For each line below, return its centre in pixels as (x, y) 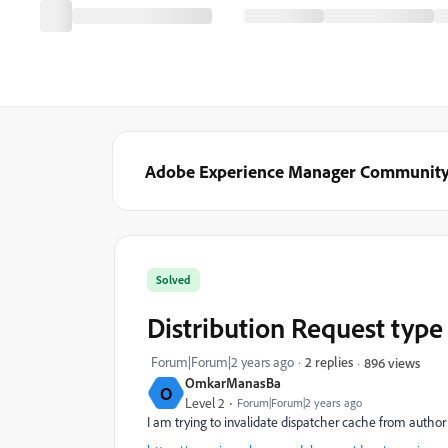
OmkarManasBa (233, 382)
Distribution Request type (295, 327)
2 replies (329, 361)
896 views (392, 362)
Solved (173, 279)
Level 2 (205, 403)
